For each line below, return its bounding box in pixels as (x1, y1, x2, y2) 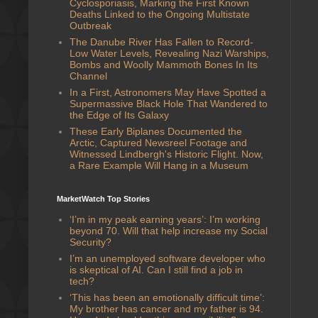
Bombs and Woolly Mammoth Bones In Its (69, 58, 258, 70)
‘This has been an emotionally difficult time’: (69, 291, 265, 303)
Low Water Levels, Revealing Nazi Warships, (69, 47, 269, 59)
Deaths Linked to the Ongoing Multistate (69, 8, 250, 20)
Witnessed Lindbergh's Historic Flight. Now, (69, 148, 263, 160)
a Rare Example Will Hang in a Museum (69, 159, 248, 171)
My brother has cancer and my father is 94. (69, 302, 263, 314)
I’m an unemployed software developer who (69, 252, 265, 264)
